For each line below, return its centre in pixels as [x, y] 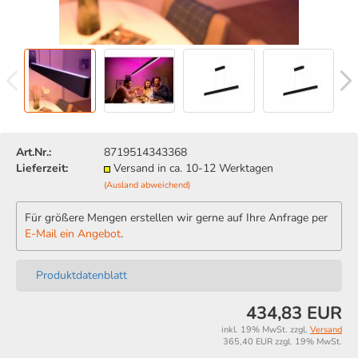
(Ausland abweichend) [147, 185]
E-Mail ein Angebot [73, 234]
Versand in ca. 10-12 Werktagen [193, 168]
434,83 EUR [294, 313]
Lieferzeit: [42, 168]
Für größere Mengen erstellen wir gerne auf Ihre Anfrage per [176, 218]
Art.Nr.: [34, 152]
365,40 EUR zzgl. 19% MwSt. [282, 342]
